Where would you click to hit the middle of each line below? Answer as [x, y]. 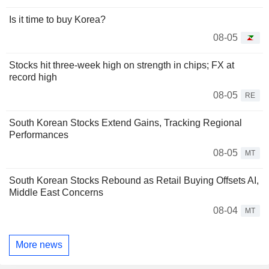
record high [33, 77]
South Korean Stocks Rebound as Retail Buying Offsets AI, [134, 180]
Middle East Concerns [56, 192]
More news [39, 245]
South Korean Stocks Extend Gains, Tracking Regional [125, 122]
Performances [39, 134]
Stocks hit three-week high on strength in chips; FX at [122, 65]
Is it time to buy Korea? [57, 19]
